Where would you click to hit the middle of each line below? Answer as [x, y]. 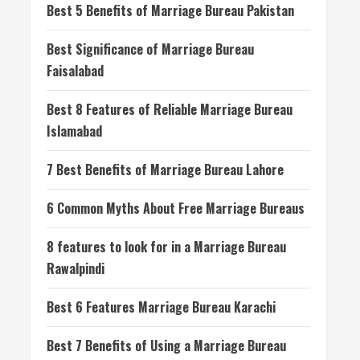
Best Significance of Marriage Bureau [150, 49]
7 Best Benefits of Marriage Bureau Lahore [165, 170]
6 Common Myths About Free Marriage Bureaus [176, 208]
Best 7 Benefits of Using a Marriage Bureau [166, 346]
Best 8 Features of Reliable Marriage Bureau [170, 109]
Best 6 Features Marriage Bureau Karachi [161, 307]
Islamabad [74, 131]
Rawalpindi [76, 268]
